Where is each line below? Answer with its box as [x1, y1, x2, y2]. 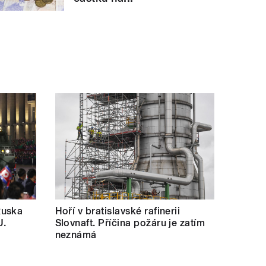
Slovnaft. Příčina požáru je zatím [55, 217, 205, 229]
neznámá [55, 229, 97, 240]
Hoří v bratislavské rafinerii [55, 205, 180, 217]
